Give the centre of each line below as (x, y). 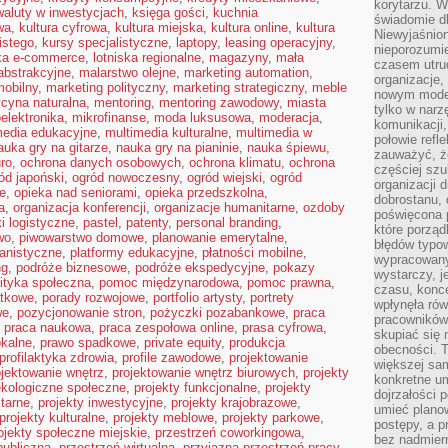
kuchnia (235, 12)
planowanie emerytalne (218, 237)
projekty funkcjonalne (195, 387)
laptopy (196, 42)
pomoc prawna (289, 282)
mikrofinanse (109, 117)
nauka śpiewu (286, 147)
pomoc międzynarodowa (169, 282)
